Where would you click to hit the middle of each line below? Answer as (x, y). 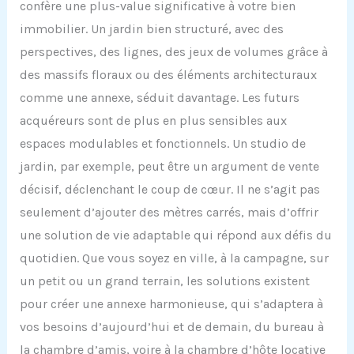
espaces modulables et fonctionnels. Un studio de (162, 144)
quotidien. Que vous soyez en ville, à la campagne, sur (174, 258)
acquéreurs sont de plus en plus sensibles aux (153, 121)
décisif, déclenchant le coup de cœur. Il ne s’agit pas (169, 190)
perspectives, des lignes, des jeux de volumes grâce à (173, 52)
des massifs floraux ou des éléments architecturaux (168, 75)
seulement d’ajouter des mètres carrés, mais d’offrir (169, 213)
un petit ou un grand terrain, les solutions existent (164, 281)
